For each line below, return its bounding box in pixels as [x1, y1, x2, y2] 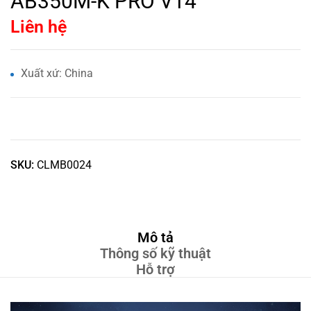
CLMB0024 [37, 158, 92, 172]
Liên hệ [10, 17, 67, 37]
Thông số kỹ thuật [100, 245, 211, 262]
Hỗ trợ [136, 261, 175, 278]
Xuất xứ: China [21, 67, 93, 81]
